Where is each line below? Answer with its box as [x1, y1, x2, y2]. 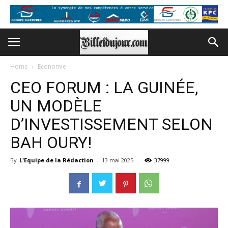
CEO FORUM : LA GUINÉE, [10, 78, 198, 97]
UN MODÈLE [10, 96, 102, 116]
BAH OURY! [10, 133, 92, 152]
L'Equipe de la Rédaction [19, 156, 94, 164]
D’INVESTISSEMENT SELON [10, 115, 213, 134]
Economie [38, 62, 66, 71]
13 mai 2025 [102, 156, 133, 164]
